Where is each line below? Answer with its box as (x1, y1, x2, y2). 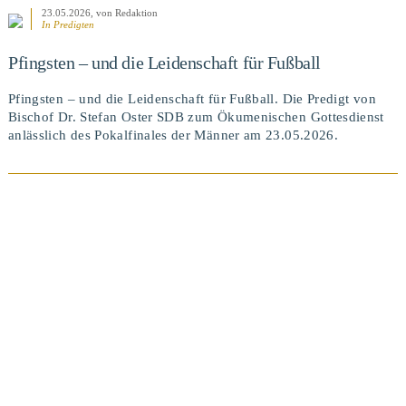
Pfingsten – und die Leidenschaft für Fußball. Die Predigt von (7, 92, 376, 107)
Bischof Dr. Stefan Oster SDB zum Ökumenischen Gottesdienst (7, 110, 384, 125)
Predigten (53, 19, 94, 31)
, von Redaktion (90, 7, 158, 19)
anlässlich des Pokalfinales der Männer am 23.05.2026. (7, 128, 339, 143)
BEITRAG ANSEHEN (145, 299, 260, 313)
